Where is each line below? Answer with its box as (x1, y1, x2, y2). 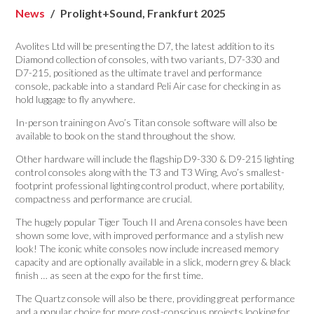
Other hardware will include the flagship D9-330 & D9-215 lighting (15, 152, 294, 165)
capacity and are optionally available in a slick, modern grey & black (15, 255, 292, 268)
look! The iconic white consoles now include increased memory (15, 242, 280, 254)
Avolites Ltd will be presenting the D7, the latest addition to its (15, 39, 275, 52)
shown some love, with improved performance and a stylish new (15, 228, 284, 241)
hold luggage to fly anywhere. (15, 93, 136, 105)
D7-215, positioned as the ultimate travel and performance (15, 66, 263, 78)
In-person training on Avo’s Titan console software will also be (15, 116, 278, 128)
